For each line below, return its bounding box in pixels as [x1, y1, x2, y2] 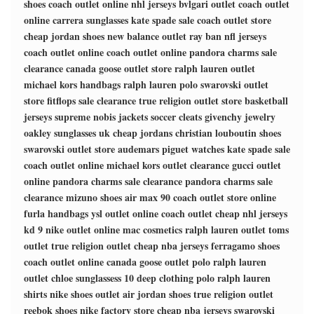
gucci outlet [232, 158, 281, 172]
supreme [55, 109, 90, 124]
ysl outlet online [91, 206, 158, 221]
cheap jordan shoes [24, 29, 104, 43]
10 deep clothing [124, 271, 193, 285]
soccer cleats [151, 109, 202, 124]
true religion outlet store [139, 93, 242, 108]
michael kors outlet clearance [107, 158, 229, 172]
